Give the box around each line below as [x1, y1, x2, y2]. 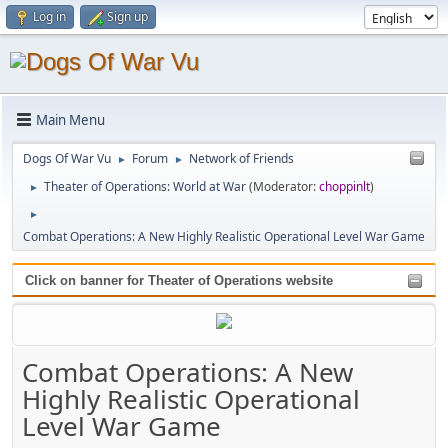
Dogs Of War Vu [23, 150, 111, 167]
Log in [33, 8, 66, 25]
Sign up [107, 8, 148, 25]
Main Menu [36, 110, 105, 129]
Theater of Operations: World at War [44, 178, 246, 195]
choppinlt [319, 178, 370, 195]
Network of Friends [189, 150, 294, 167]
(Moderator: [249, 178, 319, 195]
